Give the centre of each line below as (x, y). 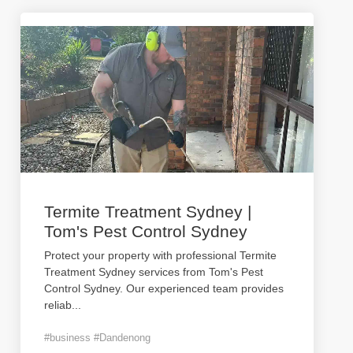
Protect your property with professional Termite (160, 255)
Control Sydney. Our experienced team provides (164, 288)
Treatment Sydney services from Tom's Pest (154, 272)
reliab (58, 305)
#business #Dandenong (97, 338)
